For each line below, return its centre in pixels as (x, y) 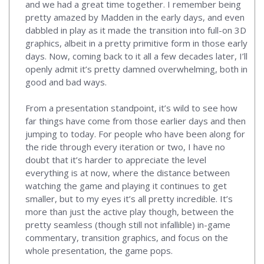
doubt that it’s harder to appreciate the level (116, 159)
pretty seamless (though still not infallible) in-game (128, 224)
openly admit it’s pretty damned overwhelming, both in (136, 69)
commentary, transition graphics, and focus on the (127, 237)
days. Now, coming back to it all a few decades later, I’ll (136, 56)
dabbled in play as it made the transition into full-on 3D (136, 30)
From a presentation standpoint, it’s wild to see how (131, 108)
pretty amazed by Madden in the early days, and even (135, 17)
